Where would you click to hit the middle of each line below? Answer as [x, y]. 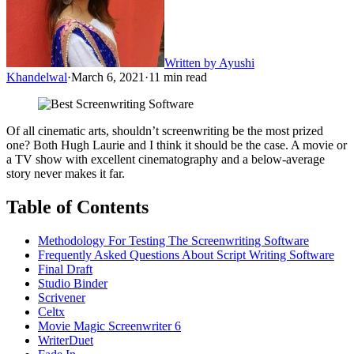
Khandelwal [37, 77]
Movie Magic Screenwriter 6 [109, 326]
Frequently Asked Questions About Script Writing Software [186, 254]
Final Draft [65, 269]
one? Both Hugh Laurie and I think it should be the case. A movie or [177, 145]
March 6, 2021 [108, 77]
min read [184, 77]
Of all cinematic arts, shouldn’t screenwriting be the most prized [165, 130]
